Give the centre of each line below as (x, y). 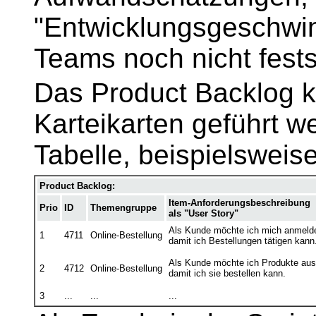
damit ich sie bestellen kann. (227, 273)
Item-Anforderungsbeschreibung (239, 202)
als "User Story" (203, 213)
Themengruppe (123, 207)
